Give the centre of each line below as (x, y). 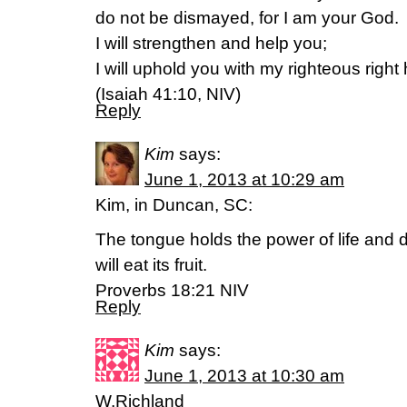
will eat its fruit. (151, 265)
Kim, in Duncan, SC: (174, 205)
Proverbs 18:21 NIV (172, 290)
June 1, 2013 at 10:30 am (244, 376)
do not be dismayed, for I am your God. (247, 18)
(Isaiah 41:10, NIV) (168, 94)
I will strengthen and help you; (211, 43)
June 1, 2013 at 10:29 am (244, 179)
